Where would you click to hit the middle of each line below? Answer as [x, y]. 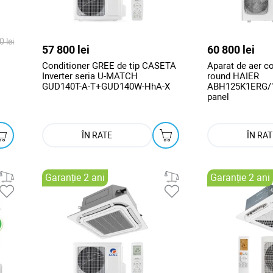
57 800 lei [66, 50]
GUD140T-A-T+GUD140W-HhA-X [106, 87]
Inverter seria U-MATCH [90, 76]
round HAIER [233, 76]
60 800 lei [231, 50]
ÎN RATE [97, 136]
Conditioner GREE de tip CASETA [109, 66]
